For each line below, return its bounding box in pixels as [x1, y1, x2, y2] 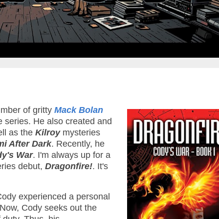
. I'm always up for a [33, 150, 110, 160]
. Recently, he [51, 139, 105, 149]
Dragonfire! [45, 161, 92, 172]
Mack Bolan [54, 105, 103, 115]
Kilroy [35, 128, 60, 138]
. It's [92, 161, 108, 172]
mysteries [60, 128, 100, 138]
